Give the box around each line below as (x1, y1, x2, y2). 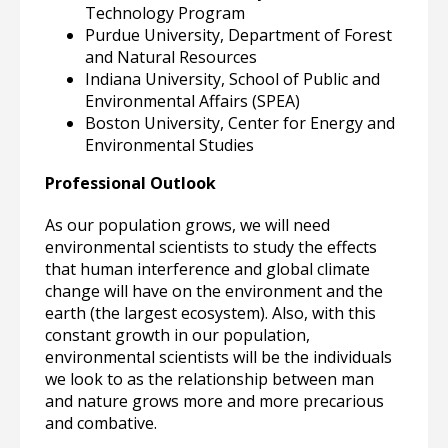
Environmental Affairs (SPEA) (85, 90, 300, 112)
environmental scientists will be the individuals (45, 346, 392, 368)
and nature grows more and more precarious (45, 390, 384, 412)
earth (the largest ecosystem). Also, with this (45, 302, 376, 324)
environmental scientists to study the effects (45, 236, 377, 258)
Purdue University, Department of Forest (85, 24, 392, 46)
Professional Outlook (45, 172, 216, 194)
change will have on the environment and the (45, 280, 383, 302)
